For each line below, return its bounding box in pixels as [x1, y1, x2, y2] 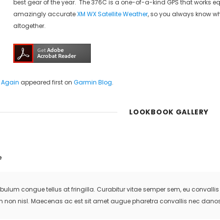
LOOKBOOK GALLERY [129, 107, 209, 117]
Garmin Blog [74, 78, 112, 86]
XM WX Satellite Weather [77, 10, 148, 18]
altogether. [13, 22, 46, 30]
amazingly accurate [13, 10, 77, 18]
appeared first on [19, 78, 74, 86]
